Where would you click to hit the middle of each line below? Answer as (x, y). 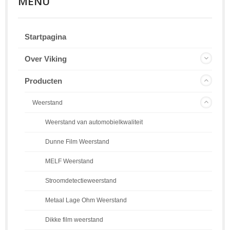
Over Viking (46, 59)
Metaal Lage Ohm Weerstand (86, 200)
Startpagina (45, 36)
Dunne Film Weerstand (77, 141)
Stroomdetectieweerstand (81, 180)
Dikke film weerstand (74, 219)
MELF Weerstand (69, 161)
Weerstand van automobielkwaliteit (94, 122)
